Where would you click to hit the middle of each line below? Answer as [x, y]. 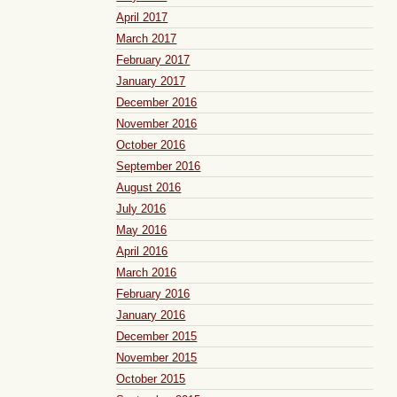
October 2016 [151, 144]
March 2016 [147, 272]
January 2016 [151, 315]
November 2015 [157, 357]
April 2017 [142, 17]
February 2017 [153, 59]
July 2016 [141, 208]
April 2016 [142, 251]
